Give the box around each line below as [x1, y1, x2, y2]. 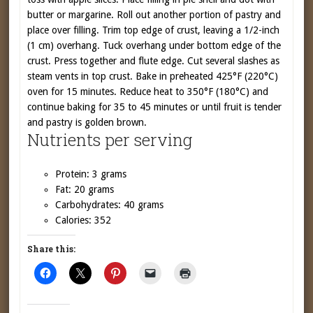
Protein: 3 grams [55, 168, 127, 180]
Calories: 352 [55, 214, 112, 226]
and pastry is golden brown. [27, 117, 147, 128]
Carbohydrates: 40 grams [55, 199, 164, 210]
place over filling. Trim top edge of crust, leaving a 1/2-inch [27, 24, 280, 36]
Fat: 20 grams [55, 184, 115, 195]
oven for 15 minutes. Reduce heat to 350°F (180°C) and [27, 86, 269, 97]
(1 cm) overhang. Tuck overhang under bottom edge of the [27, 40, 282, 51]
